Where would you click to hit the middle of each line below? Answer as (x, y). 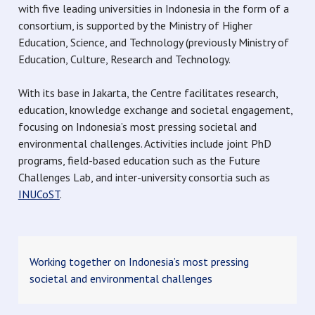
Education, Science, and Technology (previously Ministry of (153, 42)
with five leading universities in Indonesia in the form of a (153, 8)
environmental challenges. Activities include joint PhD (144, 143)
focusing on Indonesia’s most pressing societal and (137, 127)
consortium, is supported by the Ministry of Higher (135, 25)
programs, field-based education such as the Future (139, 160)
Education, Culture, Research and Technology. (125, 59)
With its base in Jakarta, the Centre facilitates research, (148, 93)
